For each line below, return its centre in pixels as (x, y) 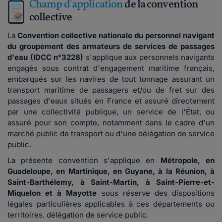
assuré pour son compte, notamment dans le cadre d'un (111, 123)
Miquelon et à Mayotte (52, 193)
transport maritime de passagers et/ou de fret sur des (111, 90)
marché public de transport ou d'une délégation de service (111, 134)
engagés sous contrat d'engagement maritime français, (111, 68)
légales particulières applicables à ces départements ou (111, 204)
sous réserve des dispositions (156, 193)
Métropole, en (185, 160)
